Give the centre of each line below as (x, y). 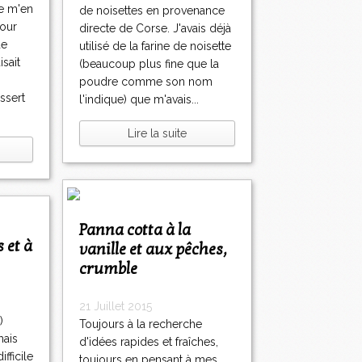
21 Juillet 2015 (116, 307)
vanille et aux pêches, (153, 250)
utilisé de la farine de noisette (155, 46)
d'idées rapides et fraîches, (149, 342)
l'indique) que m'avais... (139, 100)
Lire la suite (157, 134)
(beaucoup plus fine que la (149, 64)
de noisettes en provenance (152, 11)
